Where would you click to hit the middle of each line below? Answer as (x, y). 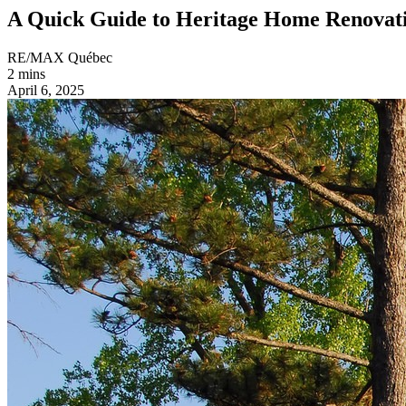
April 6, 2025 (46, 90)
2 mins (26, 73)
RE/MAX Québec (60, 57)
